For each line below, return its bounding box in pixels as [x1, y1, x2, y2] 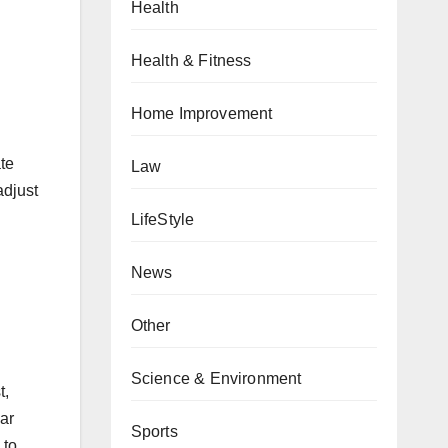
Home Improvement [130, 105, 273, 122]
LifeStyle [130, 211, 195, 228]
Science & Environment [130, 370, 302, 387]
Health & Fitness [130, 52, 252, 69]
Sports [130, 423, 178, 440]
